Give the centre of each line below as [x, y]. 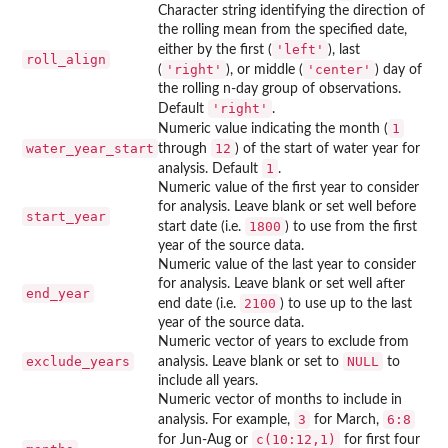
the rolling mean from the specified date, [282, 29]
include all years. [208, 380]
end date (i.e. [199, 303]
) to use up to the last [346, 303]
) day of [398, 69]
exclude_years [78, 361]
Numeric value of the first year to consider [288, 187]
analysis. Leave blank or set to [250, 361]
